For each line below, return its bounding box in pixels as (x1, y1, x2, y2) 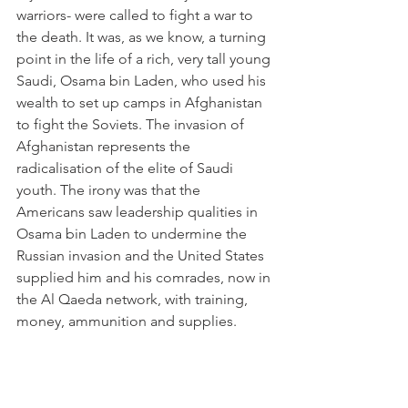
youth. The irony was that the (16, 181, 204, 199)
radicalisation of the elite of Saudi (16, 159, 237, 177)
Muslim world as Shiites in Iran (16, 378, 214, 395)
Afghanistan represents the (16, 138, 194, 155)
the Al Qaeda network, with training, (16, 291, 251, 308)
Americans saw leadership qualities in (16, 203, 261, 220)
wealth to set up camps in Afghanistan (16, 94, 266, 111)
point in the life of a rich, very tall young (16, 50, 274, 67)
